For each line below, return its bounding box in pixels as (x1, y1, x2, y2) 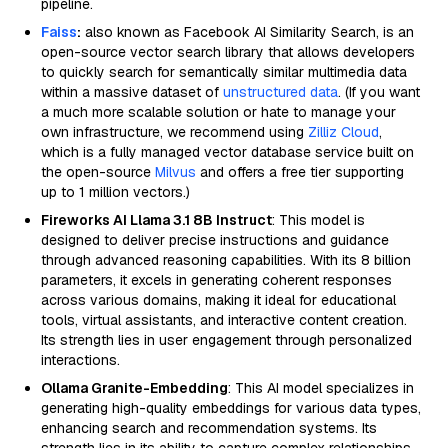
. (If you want (338, 83, 420, 101)
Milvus (155, 163, 196, 181)
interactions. (41, 351, 120, 369)
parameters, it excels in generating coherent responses (41, 271, 392, 289)
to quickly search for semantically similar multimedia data (41, 63, 407, 81)
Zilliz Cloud (308, 123, 379, 141)
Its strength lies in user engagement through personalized (41, 331, 412, 349)
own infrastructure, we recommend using (41, 123, 308, 141)
